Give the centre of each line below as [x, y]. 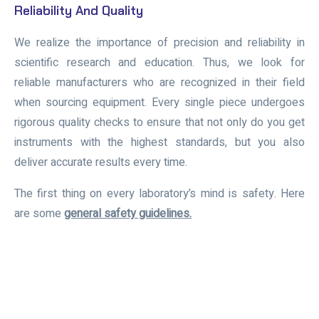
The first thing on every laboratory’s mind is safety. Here [159, 193]
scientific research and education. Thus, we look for [159, 62]
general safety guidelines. [128, 213]
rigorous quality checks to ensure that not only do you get [159, 122]
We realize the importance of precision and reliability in [159, 42]
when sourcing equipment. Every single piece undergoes [159, 102]
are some [39, 213]
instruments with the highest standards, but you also [159, 142]
